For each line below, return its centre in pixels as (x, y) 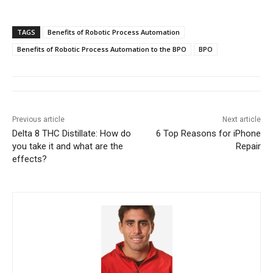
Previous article (38, 119)
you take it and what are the (68, 146)
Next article (241, 119)
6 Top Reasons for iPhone (208, 133)
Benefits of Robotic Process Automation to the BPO (102, 49)
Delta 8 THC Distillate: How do (72, 133)
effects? (30, 159)
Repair (248, 146)
